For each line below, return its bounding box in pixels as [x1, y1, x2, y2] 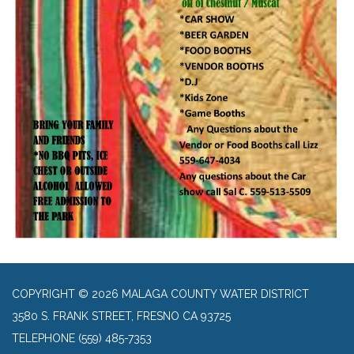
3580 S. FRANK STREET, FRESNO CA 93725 [12, 310, 231, 323]
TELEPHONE [12, 332, 75, 345]
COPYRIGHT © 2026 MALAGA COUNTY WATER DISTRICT [12, 288, 309, 301]
